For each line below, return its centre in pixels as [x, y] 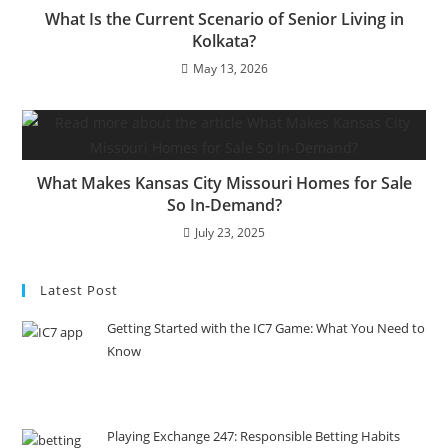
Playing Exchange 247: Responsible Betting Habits [254, 435]
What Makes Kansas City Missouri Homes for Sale [224, 182]
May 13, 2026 [230, 68]
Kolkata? [224, 40]
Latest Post [79, 289]
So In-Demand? [224, 204]
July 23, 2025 [230, 232]
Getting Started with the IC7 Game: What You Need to [266, 327]
